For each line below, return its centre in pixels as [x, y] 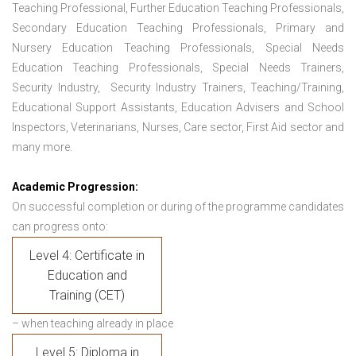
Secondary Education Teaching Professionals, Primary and [178, 28]
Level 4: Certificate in [87, 256]
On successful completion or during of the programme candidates [178, 207]
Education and [87, 276]
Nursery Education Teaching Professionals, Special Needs [178, 48]
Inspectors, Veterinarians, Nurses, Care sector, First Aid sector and [178, 128]
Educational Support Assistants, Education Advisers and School [178, 108]
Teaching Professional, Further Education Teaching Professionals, [178, 8]
